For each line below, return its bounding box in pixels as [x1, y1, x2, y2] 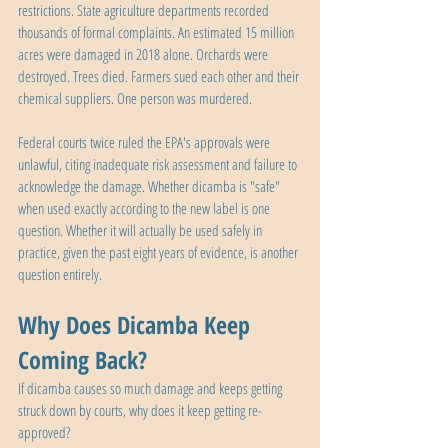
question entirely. [18, 264, 102, 285]
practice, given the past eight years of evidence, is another [18, 242, 301, 263]
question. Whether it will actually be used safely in [18, 220, 265, 241]
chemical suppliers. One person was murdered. [18, 88, 252, 109]
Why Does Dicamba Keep [18, 308, 256, 342]
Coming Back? [18, 343, 147, 377]
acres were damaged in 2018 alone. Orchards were [18, 44, 271, 65]
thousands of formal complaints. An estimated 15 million [18, 22, 297, 43]
